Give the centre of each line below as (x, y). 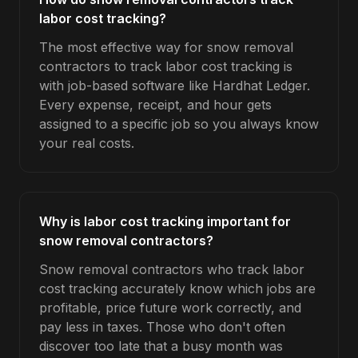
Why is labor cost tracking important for (165, 221)
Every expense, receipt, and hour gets (155, 105)
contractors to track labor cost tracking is (166, 66)
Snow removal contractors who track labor (172, 269)
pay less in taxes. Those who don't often (162, 327)
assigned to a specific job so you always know (179, 124)
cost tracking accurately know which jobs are (177, 288)
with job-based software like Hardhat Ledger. (175, 86)
